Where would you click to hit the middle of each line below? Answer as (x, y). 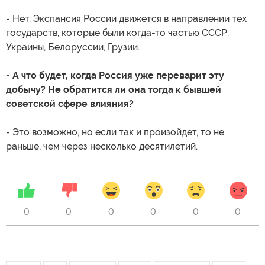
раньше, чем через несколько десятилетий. (102, 147)
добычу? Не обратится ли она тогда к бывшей (114, 90)
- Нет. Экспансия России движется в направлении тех (126, 19)
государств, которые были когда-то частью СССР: (117, 33)
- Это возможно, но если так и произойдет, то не (115, 132)
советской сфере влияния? (70, 104)
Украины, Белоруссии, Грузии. (73, 47)
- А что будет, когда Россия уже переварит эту (115, 76)
